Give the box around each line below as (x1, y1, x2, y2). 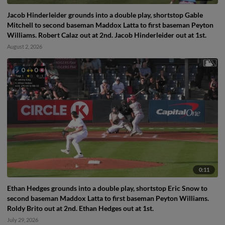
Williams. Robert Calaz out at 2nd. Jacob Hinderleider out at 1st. (7, 31, 206, 40)
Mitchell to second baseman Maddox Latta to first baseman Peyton (7, 21, 213, 30)
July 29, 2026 (7, 216, 38, 223)
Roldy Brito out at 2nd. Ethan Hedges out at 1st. (7, 203, 154, 212)
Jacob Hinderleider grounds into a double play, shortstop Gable (7, 11, 203, 20)
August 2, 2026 (7, 43, 42, 50)
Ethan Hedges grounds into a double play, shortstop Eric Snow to (7, 183, 207, 192)
